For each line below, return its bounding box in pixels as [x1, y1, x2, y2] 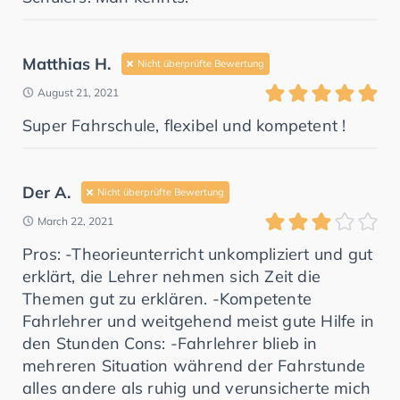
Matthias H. [22, 53, 111, 74]
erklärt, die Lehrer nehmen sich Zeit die [22, 265, 321, 287]
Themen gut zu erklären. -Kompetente [22, 287, 312, 309]
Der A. [22, 181, 71, 203]
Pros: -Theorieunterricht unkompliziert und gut [22, 243, 373, 264]
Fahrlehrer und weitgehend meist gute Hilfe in [22, 310, 375, 331]
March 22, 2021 [37, 213, 113, 228]
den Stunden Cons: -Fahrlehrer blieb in [22, 332, 318, 354]
